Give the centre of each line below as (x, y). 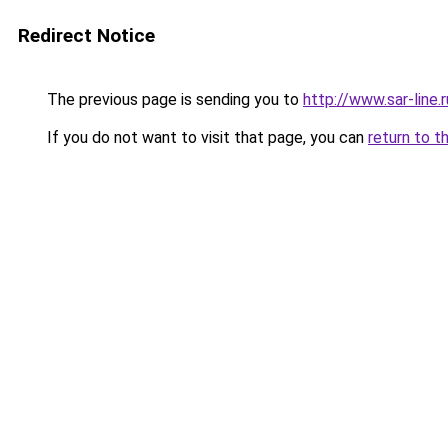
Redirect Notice (86, 35)
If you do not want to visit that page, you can (205, 137)
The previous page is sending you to (173, 99)
